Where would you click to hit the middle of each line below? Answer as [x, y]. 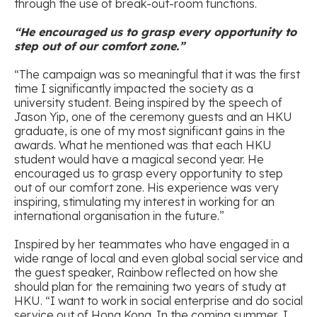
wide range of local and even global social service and [158, 258]
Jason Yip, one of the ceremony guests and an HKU [153, 116]
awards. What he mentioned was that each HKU [143, 145]
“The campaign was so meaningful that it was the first [157, 74]
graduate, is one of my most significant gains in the [150, 131]
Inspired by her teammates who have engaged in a [152, 244]
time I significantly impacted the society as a [134, 88]
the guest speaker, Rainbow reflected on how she [146, 272]
